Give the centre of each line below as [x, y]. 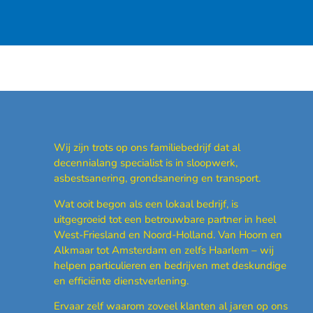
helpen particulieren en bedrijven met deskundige [170, 265]
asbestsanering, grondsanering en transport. [157, 179]
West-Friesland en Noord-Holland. [136, 234]
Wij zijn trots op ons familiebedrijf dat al [147, 148]
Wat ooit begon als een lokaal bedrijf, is [146, 204]
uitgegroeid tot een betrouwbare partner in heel [165, 219]
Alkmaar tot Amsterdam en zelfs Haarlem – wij [163, 250]
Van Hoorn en [250, 234]
